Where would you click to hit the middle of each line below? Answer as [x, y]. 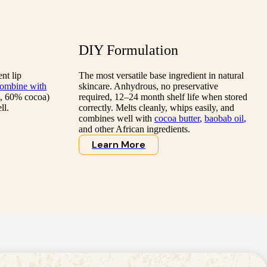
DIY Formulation [128, 50]
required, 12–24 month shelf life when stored [163, 97]
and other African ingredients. [134, 129]
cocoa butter [177, 119]
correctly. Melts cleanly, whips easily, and [156, 108]
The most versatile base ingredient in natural [161, 76]
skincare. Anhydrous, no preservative [148, 86]
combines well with [117, 119]
